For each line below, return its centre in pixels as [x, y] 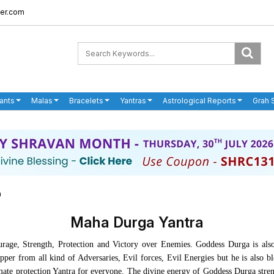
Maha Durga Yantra [137, 223]
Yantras [133, 101]
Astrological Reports [199, 101]
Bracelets [86, 101]
